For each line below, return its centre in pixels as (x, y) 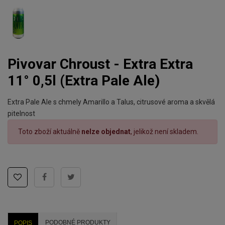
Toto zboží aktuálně (50, 132)
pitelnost (21, 114)
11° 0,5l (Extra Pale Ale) (84, 81)
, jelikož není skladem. (164, 132)
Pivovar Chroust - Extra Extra (12, 64)
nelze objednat (106, 132)
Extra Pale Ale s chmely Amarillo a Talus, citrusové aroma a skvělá (111, 102)
